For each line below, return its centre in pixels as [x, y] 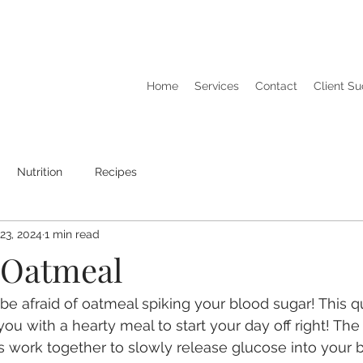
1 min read [72, 234]
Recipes [116, 171]
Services [217, 86]
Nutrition [40, 171]
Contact [276, 86]
